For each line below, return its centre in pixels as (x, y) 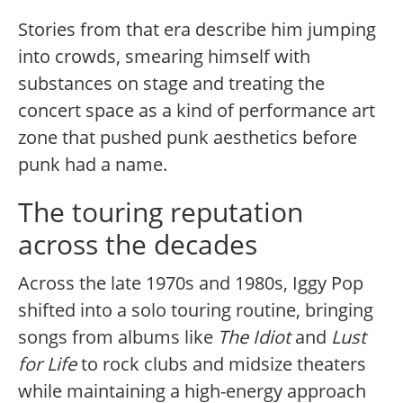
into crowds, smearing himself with (164, 57)
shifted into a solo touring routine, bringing (196, 310)
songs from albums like (118, 337)
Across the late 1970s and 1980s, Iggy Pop (191, 283)
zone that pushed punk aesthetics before (188, 138)
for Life (47, 364)
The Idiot (254, 337)
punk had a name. (93, 165)
